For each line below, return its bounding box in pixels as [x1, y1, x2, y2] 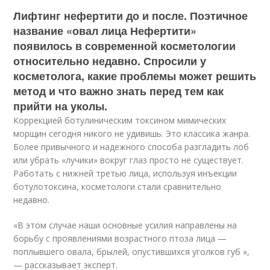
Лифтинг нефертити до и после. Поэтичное [13, 8, 248, 24]
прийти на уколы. [13, 98, 108, 114]
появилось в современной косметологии [13, 38, 236, 54]
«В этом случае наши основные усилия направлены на [13, 219, 237, 231]
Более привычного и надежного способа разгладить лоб [13, 141, 250, 152]
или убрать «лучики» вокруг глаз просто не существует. [13, 154, 244, 166]
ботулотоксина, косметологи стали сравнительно [13, 181, 222, 192]
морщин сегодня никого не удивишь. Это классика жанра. [13, 128, 251, 139]
